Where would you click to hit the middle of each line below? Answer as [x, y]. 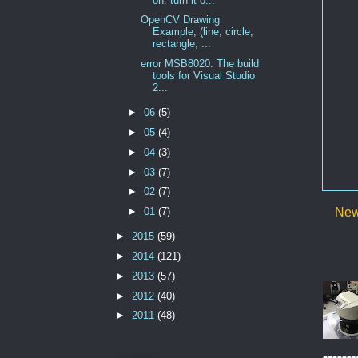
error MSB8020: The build [199, 64]
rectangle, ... [181, 44]
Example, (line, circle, [203, 32]
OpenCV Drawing [180, 20]
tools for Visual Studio [203, 76]
